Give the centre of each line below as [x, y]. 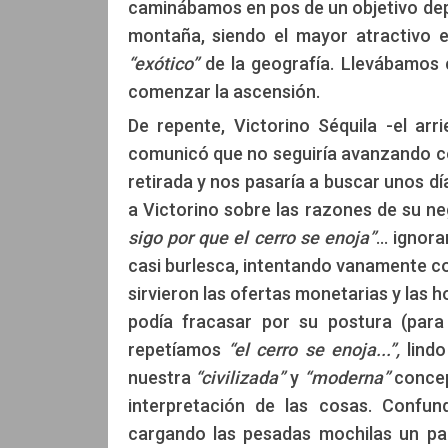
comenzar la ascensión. [223, 91]
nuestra [159, 377]
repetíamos [177, 349]
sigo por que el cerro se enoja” [252, 237]
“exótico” [163, 63]
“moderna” [344, 377]
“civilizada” [240, 377]
